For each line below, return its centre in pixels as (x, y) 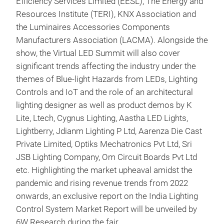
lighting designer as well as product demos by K (104, 105)
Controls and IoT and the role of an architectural (104, 92)
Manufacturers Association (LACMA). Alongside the (112, 40)
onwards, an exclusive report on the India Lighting (107, 196)
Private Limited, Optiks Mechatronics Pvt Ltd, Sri (104, 144)
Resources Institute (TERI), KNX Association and (106, 14)
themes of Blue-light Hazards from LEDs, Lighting (107, 79)
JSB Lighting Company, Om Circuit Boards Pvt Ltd (106, 157)
